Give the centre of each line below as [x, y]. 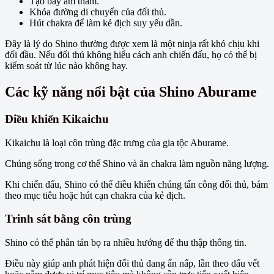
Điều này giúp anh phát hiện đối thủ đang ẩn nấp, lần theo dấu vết [132, 264]
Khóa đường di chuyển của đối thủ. [98, 12]
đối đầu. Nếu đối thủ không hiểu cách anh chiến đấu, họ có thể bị [131, 55]
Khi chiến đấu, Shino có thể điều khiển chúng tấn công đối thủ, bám [136, 184]
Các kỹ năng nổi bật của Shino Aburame [131, 91]
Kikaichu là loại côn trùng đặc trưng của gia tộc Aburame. [117, 143]
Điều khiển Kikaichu [57, 119]
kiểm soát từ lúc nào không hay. [66, 66]
